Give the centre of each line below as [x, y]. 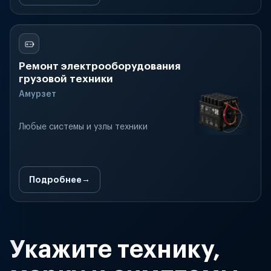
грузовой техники [66, 79]
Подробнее [55, 180]
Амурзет [38, 94]
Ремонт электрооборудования [100, 66]
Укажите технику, [115, 250]
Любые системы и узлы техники [83, 127]
